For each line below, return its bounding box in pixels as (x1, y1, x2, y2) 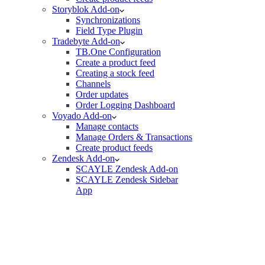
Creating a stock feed (76, 68, 154, 78)
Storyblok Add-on (52, 4, 119, 14)
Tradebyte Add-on (52, 36, 120, 46)
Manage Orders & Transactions (76, 132, 192, 142)
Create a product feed (76, 57, 156, 67)
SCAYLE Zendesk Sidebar (76, 174, 178, 185)
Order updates (76, 89, 128, 99)
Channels (76, 79, 111, 89)
